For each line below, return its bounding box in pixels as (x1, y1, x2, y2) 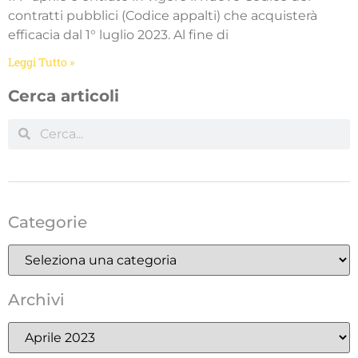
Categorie (8, 212, 87, 232)
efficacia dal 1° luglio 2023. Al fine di (8, 27, 229, 43)
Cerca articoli (8, 86, 119, 106)
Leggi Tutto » (8, 54, 74, 70)
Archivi (8, 289, 65, 309)
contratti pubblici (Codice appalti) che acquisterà (8, 8, 317, 24)
